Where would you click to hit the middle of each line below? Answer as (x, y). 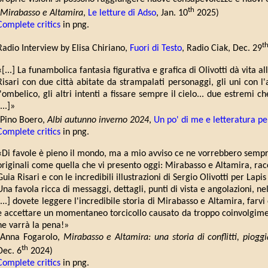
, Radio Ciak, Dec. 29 (222, 49)
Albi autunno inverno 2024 (98, 120)
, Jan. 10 (172, 13)
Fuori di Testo (156, 49)
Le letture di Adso (122, 13)
